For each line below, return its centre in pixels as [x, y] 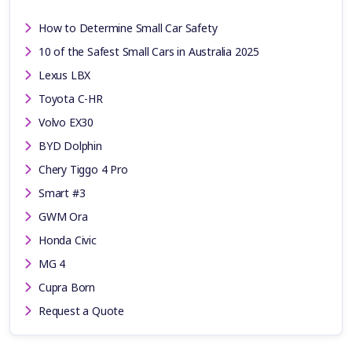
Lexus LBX [65, 75]
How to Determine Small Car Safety [128, 27]
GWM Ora [63, 216]
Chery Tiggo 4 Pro [83, 169]
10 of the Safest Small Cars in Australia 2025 [149, 51]
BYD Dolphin [70, 145]
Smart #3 [62, 192]
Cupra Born [67, 287]
